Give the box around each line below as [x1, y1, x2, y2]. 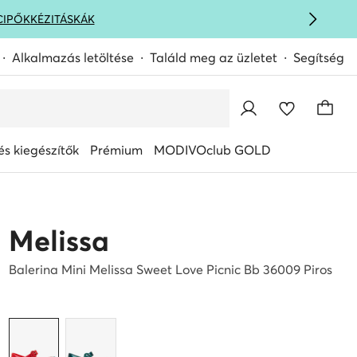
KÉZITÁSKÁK [29, 12, 95, 26]
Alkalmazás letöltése [12, 49, 134, 65]
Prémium [90, 142, 143, 158]
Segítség [293, 49, 344, 65]
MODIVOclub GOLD [154, 142, 271, 158]
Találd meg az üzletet [150, 49, 277, 65]
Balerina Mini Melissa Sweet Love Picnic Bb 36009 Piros [8, 261, 332, 277]
